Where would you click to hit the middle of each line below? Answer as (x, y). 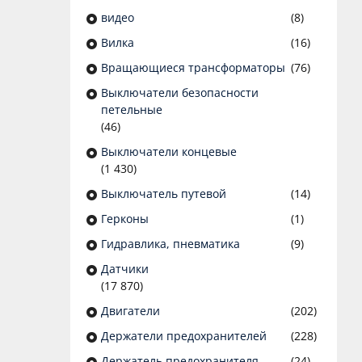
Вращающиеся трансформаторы (193, 68)
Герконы (125, 219)
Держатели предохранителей (184, 336)
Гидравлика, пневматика (170, 244)
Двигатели (130, 311)
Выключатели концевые (169, 152)
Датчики (125, 269)
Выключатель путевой (164, 194)
